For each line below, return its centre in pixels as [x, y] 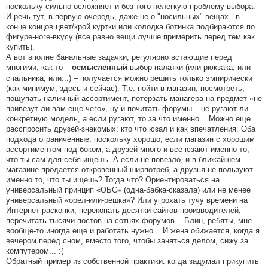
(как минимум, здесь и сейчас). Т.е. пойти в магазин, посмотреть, [125, 89]
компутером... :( [35, 251]
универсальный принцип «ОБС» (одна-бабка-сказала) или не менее [128, 190]
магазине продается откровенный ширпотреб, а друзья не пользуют [130, 170]
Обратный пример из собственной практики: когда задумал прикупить [133, 261]
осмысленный [100, 68]
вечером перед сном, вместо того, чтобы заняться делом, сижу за [127, 241]
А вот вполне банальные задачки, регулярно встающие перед [119, 57]
